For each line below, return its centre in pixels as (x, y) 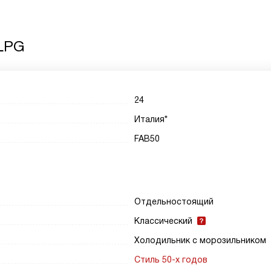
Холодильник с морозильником (201, 240)
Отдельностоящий (174, 201)
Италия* (151, 119)
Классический (164, 221)
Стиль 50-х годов (171, 260)
